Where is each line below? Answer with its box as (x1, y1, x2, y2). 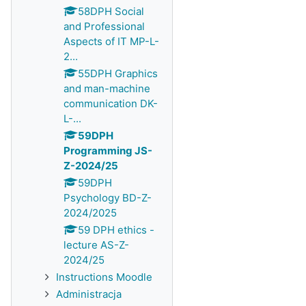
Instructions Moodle (56, 270, 152, 283)
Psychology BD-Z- (64, 191, 152, 204)
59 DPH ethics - (78, 223, 154, 236)
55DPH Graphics (78, 67, 158, 80)
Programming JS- (64, 144, 152, 157)
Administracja (56, 288, 122, 301)
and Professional (64, 20, 145, 33)
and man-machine (64, 82, 150, 95)
